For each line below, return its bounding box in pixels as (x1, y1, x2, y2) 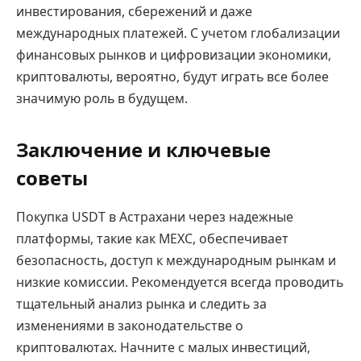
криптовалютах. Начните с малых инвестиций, (16, 338, 310, 357)
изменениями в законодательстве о (16, 317, 243, 335)
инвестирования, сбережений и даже (16, 2, 252, 21)
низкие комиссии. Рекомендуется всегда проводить (16, 273, 343, 292)
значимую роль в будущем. (16, 89, 188, 108)
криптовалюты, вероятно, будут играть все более (16, 68, 329, 86)
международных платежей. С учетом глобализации (16, 24, 340, 43)
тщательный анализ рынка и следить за (16, 295, 267, 313)
